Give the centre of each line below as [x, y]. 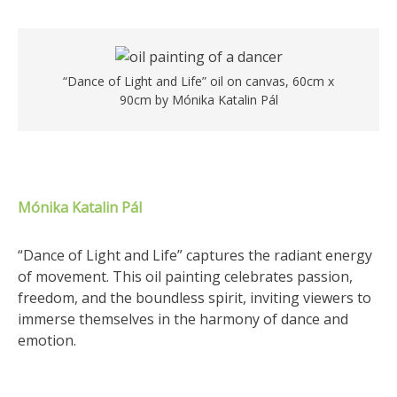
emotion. [47, 340]
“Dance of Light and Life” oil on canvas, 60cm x [198, 81]
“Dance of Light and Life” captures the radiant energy [195, 255]
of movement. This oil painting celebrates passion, [185, 276]
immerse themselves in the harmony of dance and [183, 319]
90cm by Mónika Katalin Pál [198, 100]
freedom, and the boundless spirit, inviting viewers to [195, 298]
